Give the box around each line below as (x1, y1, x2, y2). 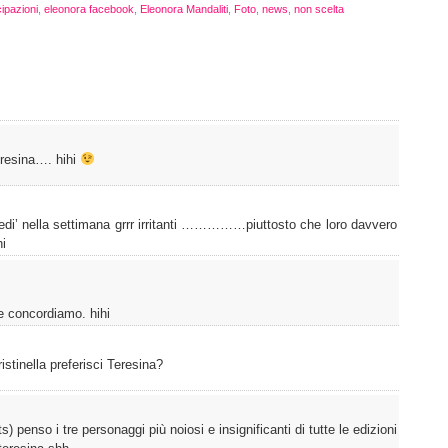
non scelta (294, 3, 344, 15)
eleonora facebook (44, 3, 134, 15)
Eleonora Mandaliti (140, 3, 228, 15)
